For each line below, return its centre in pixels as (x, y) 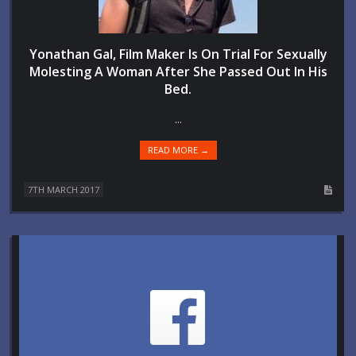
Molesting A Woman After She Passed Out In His (178, 72)
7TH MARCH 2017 (64, 190)
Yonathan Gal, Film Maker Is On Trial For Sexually (178, 54)
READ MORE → (178, 150)
